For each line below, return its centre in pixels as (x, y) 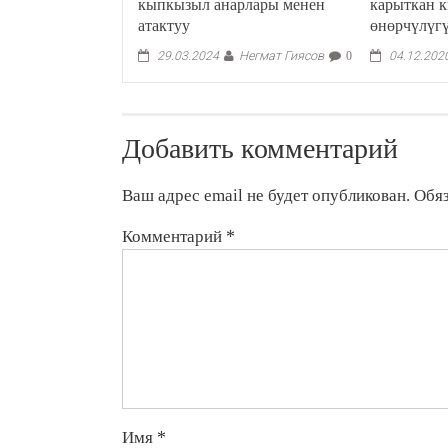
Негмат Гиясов (282, 55)
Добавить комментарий (260, 148)
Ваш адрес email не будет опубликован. (266, 194)
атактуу (164, 25)
